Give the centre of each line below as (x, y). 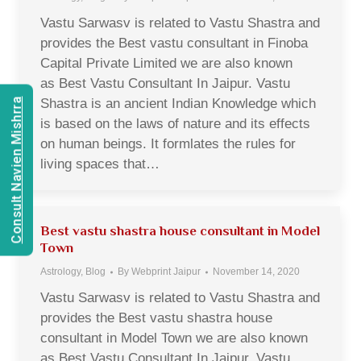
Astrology (60, 272)
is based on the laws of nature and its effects (175, 124)
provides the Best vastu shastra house (156, 318)
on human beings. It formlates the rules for (168, 144)
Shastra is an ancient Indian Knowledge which (178, 104)
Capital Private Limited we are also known (166, 63)
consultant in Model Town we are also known (174, 338)
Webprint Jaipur (166, 272)
